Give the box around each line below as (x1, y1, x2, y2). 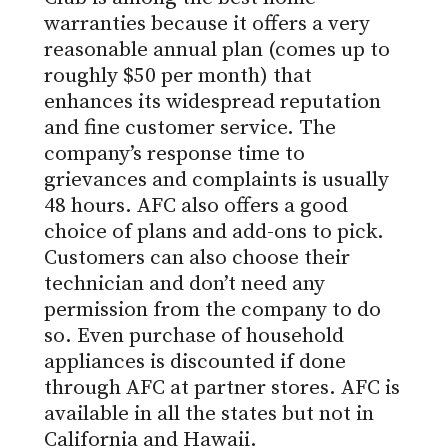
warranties (44, 11, 151, 38)
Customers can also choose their (44, 245, 350, 272)
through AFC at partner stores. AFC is (44, 375, 400, 402)
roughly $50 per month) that (44, 63, 312, 90)
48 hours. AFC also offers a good (44, 193, 348, 220)
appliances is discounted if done (44, 349, 346, 376)
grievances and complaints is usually (44, 167, 389, 194)
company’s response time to (44, 141, 305, 168)
